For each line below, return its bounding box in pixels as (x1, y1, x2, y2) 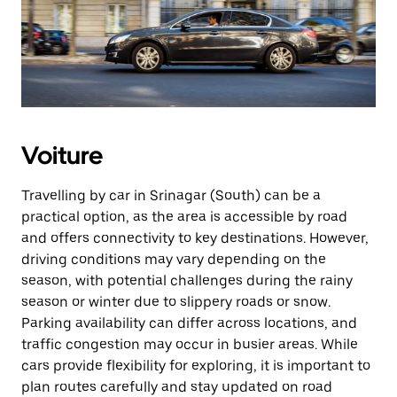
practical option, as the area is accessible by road (21, 208, 347, 225)
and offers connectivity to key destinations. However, (21, 230, 369, 246)
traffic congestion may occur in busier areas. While (21, 336, 358, 353)
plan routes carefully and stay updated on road (21, 378, 332, 395)
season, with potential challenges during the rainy (21, 272, 353, 289)
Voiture (21, 140, 103, 170)
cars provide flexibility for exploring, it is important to (21, 357, 370, 374)
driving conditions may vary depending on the (21, 251, 326, 268)
